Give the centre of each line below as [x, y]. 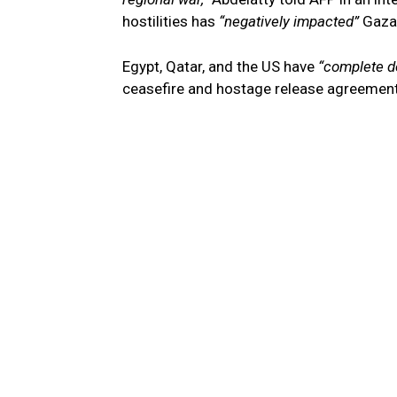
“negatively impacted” [289, 22]
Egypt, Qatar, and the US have [220, 67]
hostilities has [171, 22]
